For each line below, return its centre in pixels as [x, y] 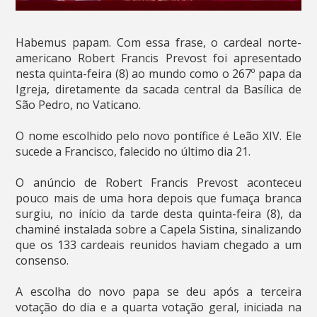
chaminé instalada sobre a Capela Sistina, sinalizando [158, 230]
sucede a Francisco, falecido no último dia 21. [133, 152]
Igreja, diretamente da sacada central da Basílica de [158, 90]
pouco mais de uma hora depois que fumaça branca [158, 198]
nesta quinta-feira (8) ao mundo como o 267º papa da [158, 74]
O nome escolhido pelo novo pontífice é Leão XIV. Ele [158, 136]
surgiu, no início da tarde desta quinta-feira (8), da [158, 214]
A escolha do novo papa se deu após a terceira [158, 292]
